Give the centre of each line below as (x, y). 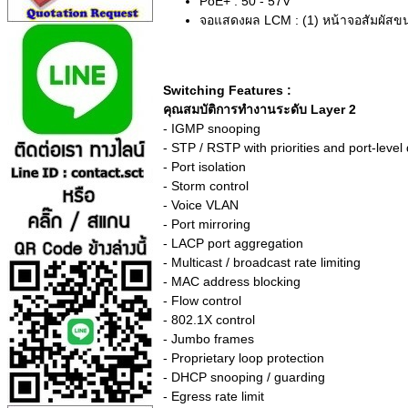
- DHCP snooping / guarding (244, 377)
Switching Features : (227, 91)
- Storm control (206, 186)
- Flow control (202, 301)
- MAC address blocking (232, 282)
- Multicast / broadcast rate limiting (262, 263)
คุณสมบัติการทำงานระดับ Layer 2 (260, 110)
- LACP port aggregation (233, 244)
